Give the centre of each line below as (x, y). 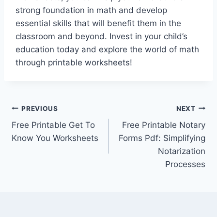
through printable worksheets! (74, 63)
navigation (46, 132)
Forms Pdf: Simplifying (162, 138)
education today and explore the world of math (107, 50)
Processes (185, 164)
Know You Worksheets (55, 138)
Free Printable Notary (164, 125)
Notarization (182, 151)
